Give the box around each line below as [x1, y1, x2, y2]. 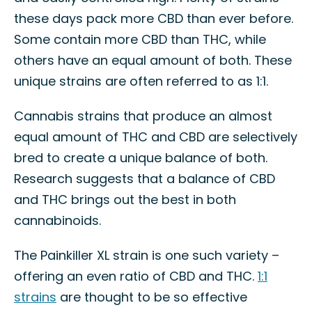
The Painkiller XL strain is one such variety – [14, 247, 279, 264]
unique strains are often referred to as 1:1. [14, 72, 268, 90]
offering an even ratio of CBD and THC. [14, 267, 258, 285]
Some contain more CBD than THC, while [14, 31, 266, 48]
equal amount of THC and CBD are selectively [14, 128, 297, 146]
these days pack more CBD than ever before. [14, 10, 293, 27]
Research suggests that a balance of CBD [14, 170, 275, 187]
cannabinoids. [14, 212, 101, 229]
